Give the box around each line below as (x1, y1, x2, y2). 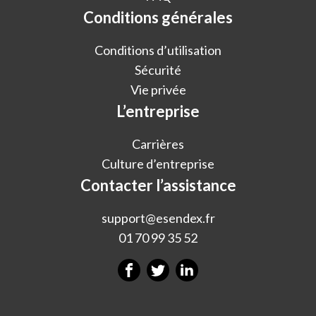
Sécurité (135, 62, 181, 78)
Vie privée (130, 82, 186, 98)
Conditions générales (83, 8, 233, 28)
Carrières (132, 136, 184, 152)
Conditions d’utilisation (95, 42, 221, 59)
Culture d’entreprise (102, 156, 214, 172)
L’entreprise (116, 102, 200, 121)
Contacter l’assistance (80, 176, 236, 195)
